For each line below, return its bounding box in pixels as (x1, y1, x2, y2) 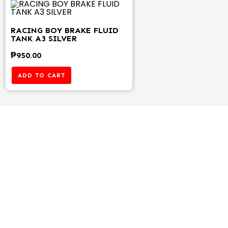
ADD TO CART (18, 72, 65, 79)
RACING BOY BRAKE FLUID (11, 25, 119, 36)
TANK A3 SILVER (11, 34, 77, 44)
